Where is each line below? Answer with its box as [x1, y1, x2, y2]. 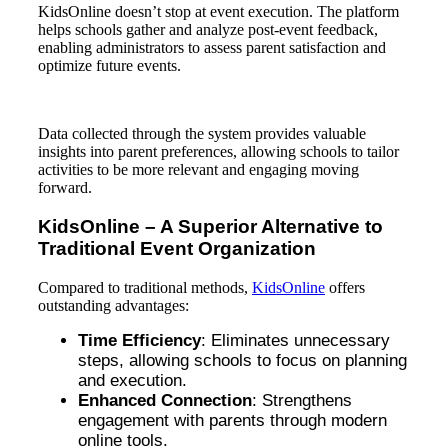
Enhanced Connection [78, 390, 252, 410]
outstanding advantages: [38, 296, 189, 314]
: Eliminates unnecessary [201, 330, 390, 350]
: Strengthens [252, 390, 352, 410]
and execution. [78, 370, 187, 390]
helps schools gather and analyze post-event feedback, [38, 21, 378, 39]
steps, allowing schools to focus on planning [78, 350, 407, 370]
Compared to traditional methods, [38, 278, 252, 296]
